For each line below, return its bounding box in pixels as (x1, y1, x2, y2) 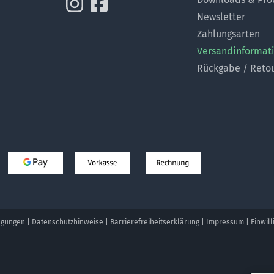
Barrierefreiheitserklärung (110, 217, 199, 226)
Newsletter (197, 11, 246, 23)
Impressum (206, 217, 244, 226)
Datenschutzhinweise (32, 217, 103, 226)
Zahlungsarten (197, 28, 261, 40)
